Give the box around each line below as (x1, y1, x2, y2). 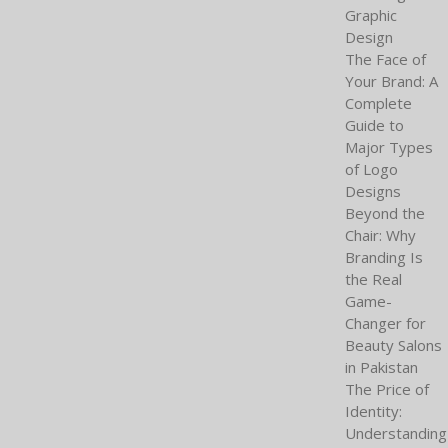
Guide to (345, 115, 404, 136)
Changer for (345, 313, 426, 334)
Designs (345, 181, 401, 202)
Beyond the (345, 203, 425, 224)
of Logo (345, 159, 398, 180)
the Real (345, 269, 402, 290)
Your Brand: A (345, 71, 438, 92)
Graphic (345, 5, 397, 26)
